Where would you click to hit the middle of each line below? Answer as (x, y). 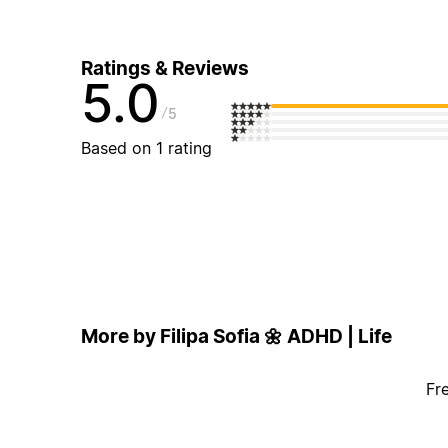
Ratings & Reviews (164, 69)
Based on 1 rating (146, 148)
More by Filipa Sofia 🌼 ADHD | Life (236, 336)
